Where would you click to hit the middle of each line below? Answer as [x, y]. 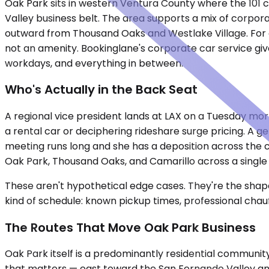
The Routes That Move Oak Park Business [130, 227]
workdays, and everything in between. [94, 63]
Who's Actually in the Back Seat [101, 90]
